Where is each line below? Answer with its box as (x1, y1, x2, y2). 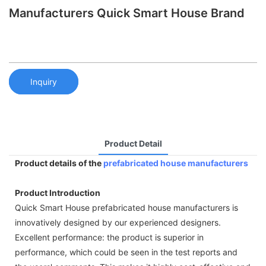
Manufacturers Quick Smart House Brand (9, 6, 245, 20)
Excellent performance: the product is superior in (15, 232, 204, 242)
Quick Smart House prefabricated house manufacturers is (15, 202, 238, 213)
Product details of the (15, 157, 103, 168)
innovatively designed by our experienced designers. (15, 217, 221, 227)
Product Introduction (15, 187, 100, 198)
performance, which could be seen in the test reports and (15, 246, 237, 257)
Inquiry (30, 76, 57, 87)
